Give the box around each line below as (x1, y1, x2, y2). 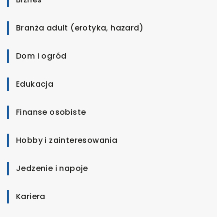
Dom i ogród (16, 50, 67, 62)
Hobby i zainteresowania (16, 134, 118, 146)
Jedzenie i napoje (16, 162, 88, 174)
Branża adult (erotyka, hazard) (16, 22, 143, 33)
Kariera (16, 190, 46, 202)
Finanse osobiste (16, 106, 86, 118)
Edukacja (16, 78, 54, 90)
